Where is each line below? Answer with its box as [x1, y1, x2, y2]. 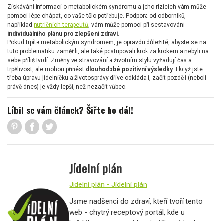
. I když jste [173, 65, 203, 73]
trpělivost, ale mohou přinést [7, 65, 86, 73]
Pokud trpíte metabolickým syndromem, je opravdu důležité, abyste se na [7, 38, 206, 46]
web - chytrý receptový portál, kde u [69, 208, 185, 217]
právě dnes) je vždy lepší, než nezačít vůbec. [7, 83, 127, 90]
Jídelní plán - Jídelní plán [69, 180, 147, 189]
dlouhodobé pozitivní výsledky [86, 65, 173, 73]
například [7, 21, 34, 28]
